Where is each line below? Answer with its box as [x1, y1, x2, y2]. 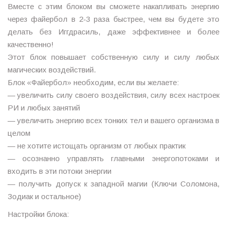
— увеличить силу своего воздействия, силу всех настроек [8, 90, 219, 99]
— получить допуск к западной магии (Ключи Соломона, [8, 179, 219, 188]
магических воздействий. [8, 65, 96, 74]
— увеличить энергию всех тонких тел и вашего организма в [8, 116, 219, 125]
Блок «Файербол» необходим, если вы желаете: [8, 78, 179, 87]
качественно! [8, 40, 54, 49]
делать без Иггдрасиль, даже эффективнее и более [8, 27, 219, 36]
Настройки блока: [8, 209, 69, 218]
